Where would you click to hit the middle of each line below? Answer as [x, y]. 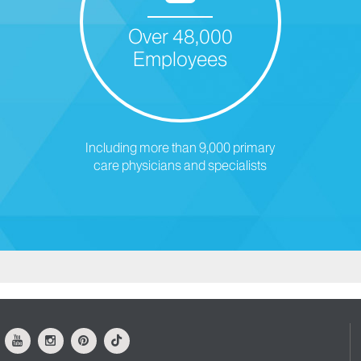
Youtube [43, 335]
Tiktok [137, 335]
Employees [180, 59]
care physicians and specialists [180, 166]
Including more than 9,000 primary [180, 148]
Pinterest [111, 335]
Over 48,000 [180, 36]
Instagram [81, 335]
